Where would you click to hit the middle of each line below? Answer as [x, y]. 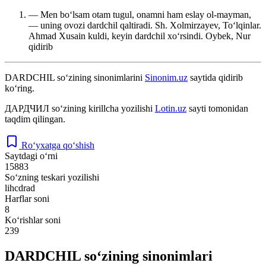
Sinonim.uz [166, 77]
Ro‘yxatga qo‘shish [58, 145]
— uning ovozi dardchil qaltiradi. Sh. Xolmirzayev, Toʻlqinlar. [145, 25]
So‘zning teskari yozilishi [52, 177]
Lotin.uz [171, 108]
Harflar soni [27, 198]
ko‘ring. [20, 88]
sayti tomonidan [217, 108]
